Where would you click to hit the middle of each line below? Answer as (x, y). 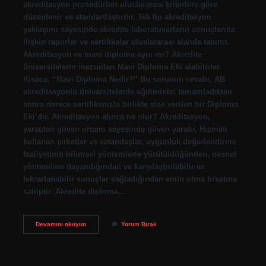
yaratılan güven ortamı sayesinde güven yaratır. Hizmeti (125, 129)
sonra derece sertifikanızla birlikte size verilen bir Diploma (130, 104)
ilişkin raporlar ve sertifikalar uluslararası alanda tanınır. (126, 42)
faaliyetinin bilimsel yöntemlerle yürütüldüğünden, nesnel (129, 154)
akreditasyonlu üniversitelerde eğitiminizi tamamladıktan (127, 91)
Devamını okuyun (61, 224)
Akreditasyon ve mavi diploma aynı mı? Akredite (112, 54)
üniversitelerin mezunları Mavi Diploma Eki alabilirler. (122, 66)
